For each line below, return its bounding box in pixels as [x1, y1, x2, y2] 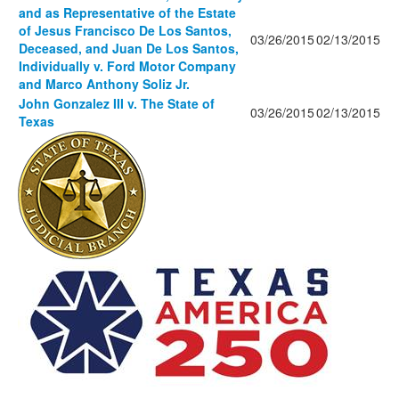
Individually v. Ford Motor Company [19, 57, 236, 75]
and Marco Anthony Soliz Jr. [19, 75, 190, 93]
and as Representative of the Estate [19, 4, 236, 21]
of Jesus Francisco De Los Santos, [19, 21, 232, 39]
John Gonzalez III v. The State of [19, 94, 215, 112]
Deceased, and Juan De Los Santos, [19, 39, 239, 57]
